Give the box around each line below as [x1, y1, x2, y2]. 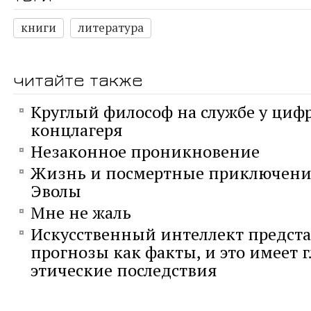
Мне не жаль [31, 201, 131, 224]
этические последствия [31, 259, 217, 282]
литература [78, 19, 144, 36]
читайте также [13, 69, 143, 91]
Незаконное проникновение [31, 140, 260, 163]
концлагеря [31, 119, 123, 142]
